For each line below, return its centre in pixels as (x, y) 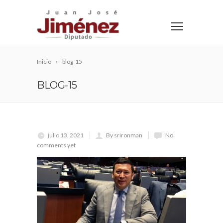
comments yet (56, 145)
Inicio (44, 61)
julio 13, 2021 (66, 135)
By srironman (124, 135)
